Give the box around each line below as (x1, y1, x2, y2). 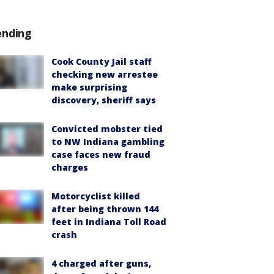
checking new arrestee (51, 68, 158, 80)
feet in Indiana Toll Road (51, 216, 166, 228)
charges (51, 161, 88, 173)
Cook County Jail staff (51, 56, 152, 67)
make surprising (51, 81, 127, 93)
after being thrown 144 (51, 203, 158, 215)
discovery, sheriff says (51, 94, 156, 106)
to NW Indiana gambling (51, 136, 165, 147)
